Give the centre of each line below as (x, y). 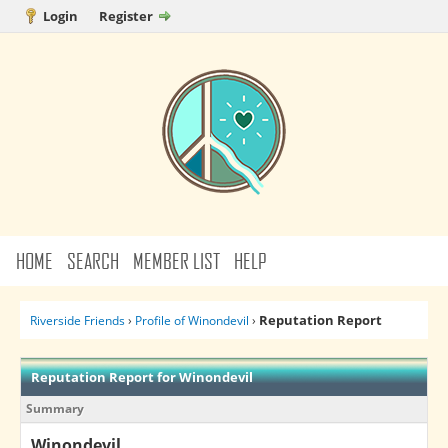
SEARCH (93, 260)
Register (125, 16)
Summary (54, 408)
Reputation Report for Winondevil (141, 377)
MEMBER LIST (177, 260)
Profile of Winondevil (191, 320)
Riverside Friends (77, 320)
